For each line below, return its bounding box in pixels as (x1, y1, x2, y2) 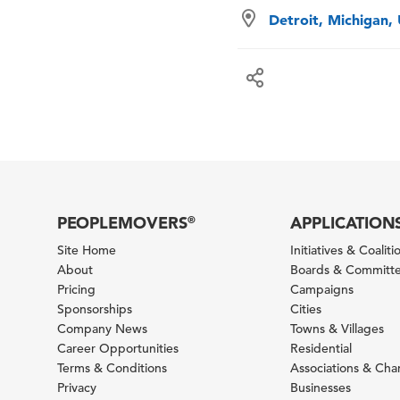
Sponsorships (56, 300, 132, 317)
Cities (290, 300, 322, 317)
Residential (290, 339, 353, 356)
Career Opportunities (56, 339, 179, 356)
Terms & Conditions (56, 359, 167, 376)
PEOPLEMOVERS (56, 212, 187, 233)
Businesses (290, 379, 352, 396)
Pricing (56, 280, 96, 297)
